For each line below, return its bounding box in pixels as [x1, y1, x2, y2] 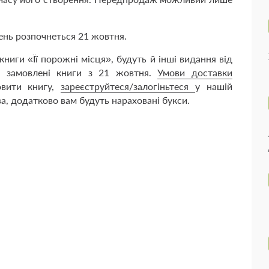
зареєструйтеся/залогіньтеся [61, 80, 196, 92]
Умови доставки [157, 66, 233, 78]
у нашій [195, 80, 233, 92]
